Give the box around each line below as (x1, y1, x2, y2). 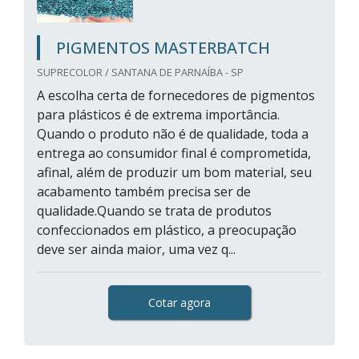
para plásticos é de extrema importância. (37, 106, 280, 123)
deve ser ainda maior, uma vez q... (37, 240, 236, 258)
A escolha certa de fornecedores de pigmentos (37, 87, 315, 104)
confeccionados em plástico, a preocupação (37, 221, 296, 239)
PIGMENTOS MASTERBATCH (56, 37, 270, 58)
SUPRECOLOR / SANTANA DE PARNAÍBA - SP (37, 65, 244, 79)
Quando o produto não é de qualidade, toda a (37, 125, 309, 143)
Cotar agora (148, 295, 211, 310)
